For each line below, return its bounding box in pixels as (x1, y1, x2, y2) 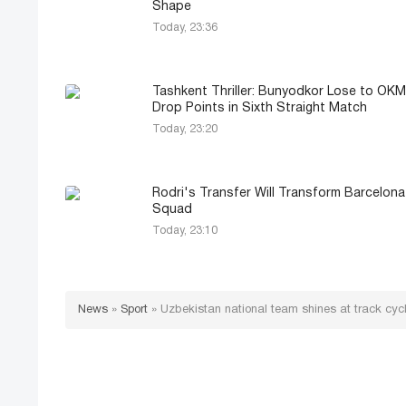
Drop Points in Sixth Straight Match (152, 102, 367, 115)
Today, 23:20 (152, 124, 217, 135)
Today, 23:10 (152, 226, 217, 237)
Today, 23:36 (152, 23, 217, 34)
